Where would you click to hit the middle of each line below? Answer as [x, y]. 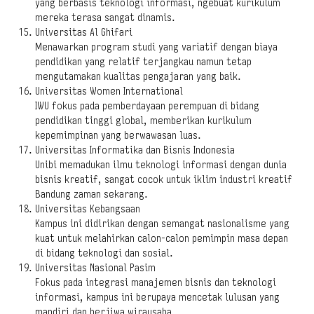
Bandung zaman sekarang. [91, 194]
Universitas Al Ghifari [84, 32]
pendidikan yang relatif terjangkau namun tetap [143, 62]
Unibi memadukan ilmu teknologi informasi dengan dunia [161, 165]
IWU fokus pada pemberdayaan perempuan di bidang [147, 106]
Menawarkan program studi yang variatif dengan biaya [156, 47]
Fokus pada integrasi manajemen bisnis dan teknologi [156, 282]
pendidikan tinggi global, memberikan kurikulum [143, 121]
